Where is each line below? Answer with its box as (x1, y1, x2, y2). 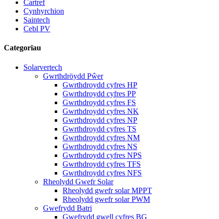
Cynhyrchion (23, 7, 64, 15)
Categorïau (4, 44, 41, 52)
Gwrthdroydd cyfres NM (63, 133, 140, 142)
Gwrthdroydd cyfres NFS (63, 168, 142, 177)
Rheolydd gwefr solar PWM (63, 195, 150, 203)
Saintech (23, 16, 50, 24)
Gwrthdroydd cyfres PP (63, 89, 136, 98)
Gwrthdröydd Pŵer (43, 71, 103, 80)
